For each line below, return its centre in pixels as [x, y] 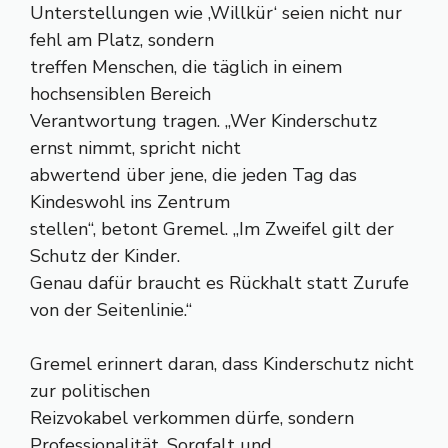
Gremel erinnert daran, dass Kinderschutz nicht [222, 364]
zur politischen [90, 391]
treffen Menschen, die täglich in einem [186, 67]
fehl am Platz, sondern [122, 40]
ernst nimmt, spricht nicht [135, 148]
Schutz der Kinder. [105, 256]
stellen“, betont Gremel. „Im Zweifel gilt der [212, 229]
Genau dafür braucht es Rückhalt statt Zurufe [219, 283]
